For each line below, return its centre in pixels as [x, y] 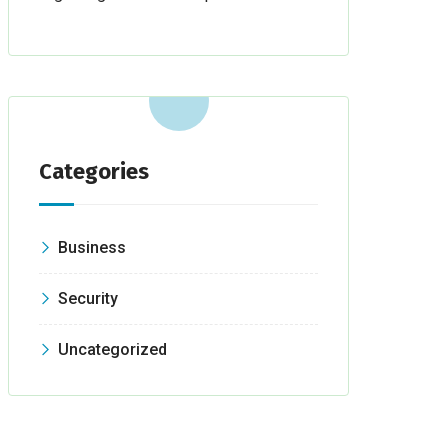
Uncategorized [113, 349]
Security [88, 298]
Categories [94, 171]
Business [92, 247]
